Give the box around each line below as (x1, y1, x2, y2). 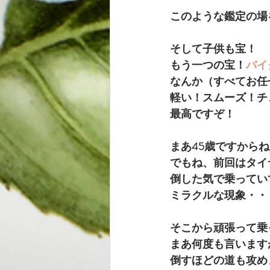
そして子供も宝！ (170, 40, 257, 57)
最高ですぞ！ (170, 105, 235, 122)
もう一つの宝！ (170, 57, 246, 73)
